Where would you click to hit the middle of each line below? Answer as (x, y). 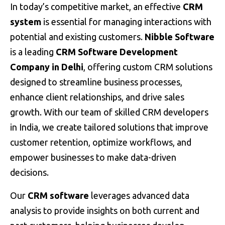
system (26, 22)
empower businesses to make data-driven (93, 157)
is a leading (33, 52)
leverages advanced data (139, 195)
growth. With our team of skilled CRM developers (109, 112)
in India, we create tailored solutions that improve (109, 127)
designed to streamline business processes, (96, 82)
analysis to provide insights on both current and (105, 210)
